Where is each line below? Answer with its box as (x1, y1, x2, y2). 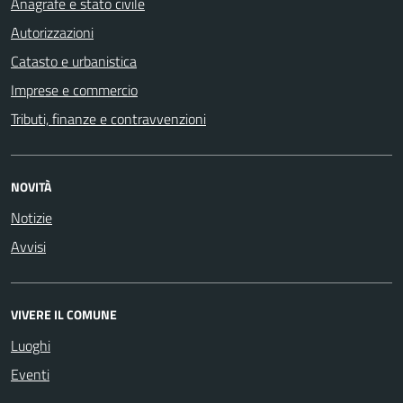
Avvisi (11, 235, 46, 257)
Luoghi (11, 334, 50, 356)
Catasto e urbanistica (11, 49, 137, 72)
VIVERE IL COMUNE (11, 304, 117, 324)
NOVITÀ (11, 176, 51, 196)
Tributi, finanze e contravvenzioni (11, 107, 206, 130)
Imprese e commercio (11, 78, 138, 101)
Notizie (11, 206, 52, 228)
